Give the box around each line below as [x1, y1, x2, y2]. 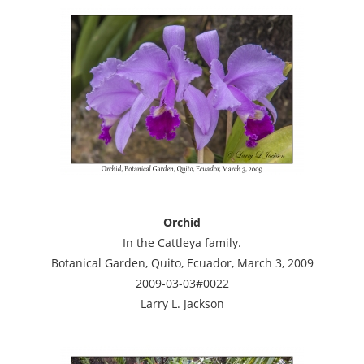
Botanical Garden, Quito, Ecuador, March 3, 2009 [50, 254, 314, 271]
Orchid [163, 214, 201, 230]
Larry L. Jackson [140, 295, 224, 311]
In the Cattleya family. [123, 234, 241, 250]
